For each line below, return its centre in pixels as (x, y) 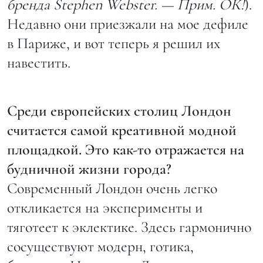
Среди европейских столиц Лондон (119, 110)
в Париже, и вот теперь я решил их (114, 43)
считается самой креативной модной (122, 130)
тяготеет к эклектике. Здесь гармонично (129, 227)
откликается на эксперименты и (105, 207)
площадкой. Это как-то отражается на (126, 149)
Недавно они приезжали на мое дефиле (128, 23)
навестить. (41, 62)
